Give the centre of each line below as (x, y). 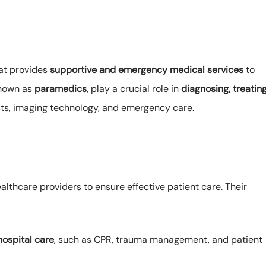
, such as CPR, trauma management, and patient (158, 240)
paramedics (61, 89)
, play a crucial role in (134, 89)
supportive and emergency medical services (147, 70)
